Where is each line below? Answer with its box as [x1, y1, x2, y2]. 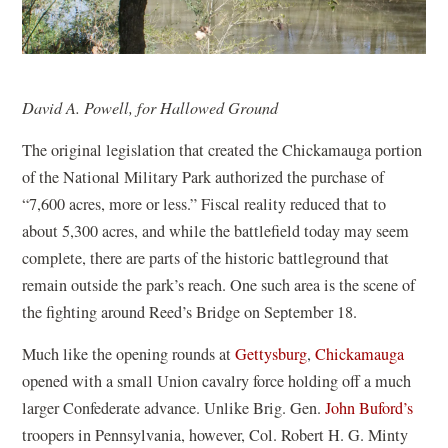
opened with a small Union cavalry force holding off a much [22, 369, 412, 392]
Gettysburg [235, 342, 308, 365]
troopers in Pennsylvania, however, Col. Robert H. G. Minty [22, 423, 409, 446]
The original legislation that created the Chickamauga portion [22, 138, 423, 161]
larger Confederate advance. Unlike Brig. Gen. [22, 396, 322, 419]
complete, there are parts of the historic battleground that [22, 246, 390, 269]
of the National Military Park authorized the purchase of [22, 165, 385, 188]
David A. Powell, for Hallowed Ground [22, 96, 279, 118]
